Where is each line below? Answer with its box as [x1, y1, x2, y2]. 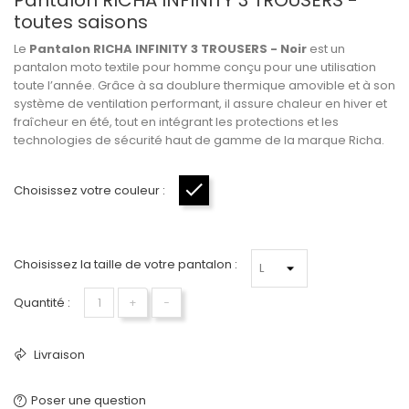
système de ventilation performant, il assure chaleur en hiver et [14, 95, 387, 112]
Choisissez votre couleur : [14, 182, 165, 199]
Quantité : [14, 294, 70, 311]
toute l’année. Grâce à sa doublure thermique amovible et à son [14, 77, 395, 94]
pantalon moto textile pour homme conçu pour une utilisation [14, 58, 376, 76]
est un [307, 40, 345, 58]
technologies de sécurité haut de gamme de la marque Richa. [14, 131, 384, 149]
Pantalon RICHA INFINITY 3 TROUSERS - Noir [29, 40, 307, 58]
